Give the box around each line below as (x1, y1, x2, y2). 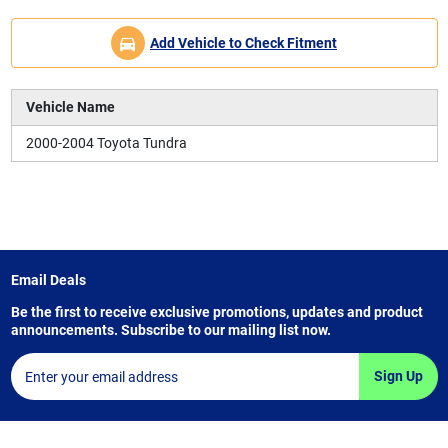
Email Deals (10, 272, 86, 289)
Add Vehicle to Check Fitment (150, 34, 337, 51)
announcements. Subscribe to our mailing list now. (10, 322, 331, 339)
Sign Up (373, 368, 423, 385)
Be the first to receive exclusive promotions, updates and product (10, 304, 423, 321)
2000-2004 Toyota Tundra (25, 135, 187, 152)
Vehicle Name (25, 99, 115, 116)
